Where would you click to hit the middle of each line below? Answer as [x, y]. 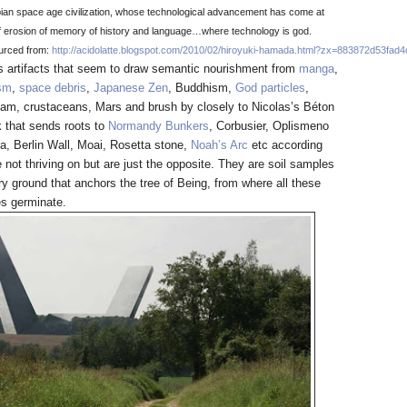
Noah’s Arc [219, 145]
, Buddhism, [201, 88]
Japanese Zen [130, 88]
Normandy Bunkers [158, 126]
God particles [270, 88]
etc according [285, 145]
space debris [52, 88]
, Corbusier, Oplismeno [268, 126]
